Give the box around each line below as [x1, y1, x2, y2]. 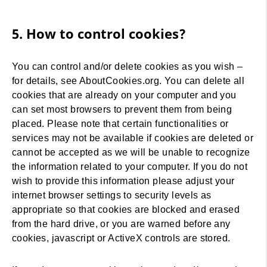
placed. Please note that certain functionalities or [12, 119, 229, 129]
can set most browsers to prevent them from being [12, 104, 232, 114]
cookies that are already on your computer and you [12, 90, 237, 100]
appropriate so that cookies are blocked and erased [12, 204, 240, 215]
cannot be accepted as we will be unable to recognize [12, 147, 250, 157]
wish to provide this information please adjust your [12, 176, 235, 186]
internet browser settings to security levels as [12, 190, 212, 200]
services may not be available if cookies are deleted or [12, 133, 253, 143]
